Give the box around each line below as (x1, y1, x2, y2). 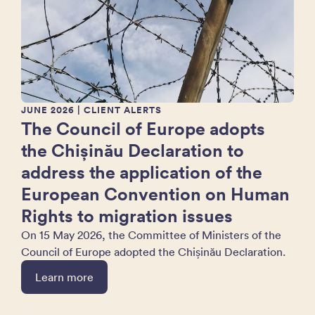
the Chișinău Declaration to (21, 138, 244, 162)
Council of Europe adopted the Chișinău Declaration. (21, 244, 288, 259)
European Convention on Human (21, 181, 290, 205)
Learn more (35, 269, 94, 284)
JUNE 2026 (21, 103, 75, 117)
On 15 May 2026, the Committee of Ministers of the (21, 227, 281, 242)
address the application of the (21, 160, 262, 184)
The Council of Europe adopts (21, 116, 265, 140)
